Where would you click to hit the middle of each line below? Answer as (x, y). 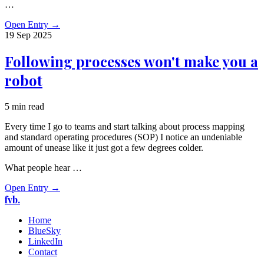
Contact (43, 252)
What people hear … (43, 168)
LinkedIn (45, 242)
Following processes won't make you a (131, 62)
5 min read (24, 107)
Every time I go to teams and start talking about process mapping (125, 127)
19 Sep (19, 35)
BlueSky (44, 231)
